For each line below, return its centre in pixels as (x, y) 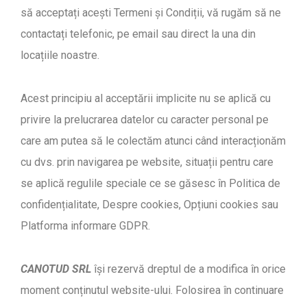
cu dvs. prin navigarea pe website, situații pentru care (147, 162)
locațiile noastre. (60, 56)
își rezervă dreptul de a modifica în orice (188, 269)
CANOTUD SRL (56, 269)
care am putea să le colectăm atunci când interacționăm (153, 141)
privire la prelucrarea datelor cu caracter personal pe (145, 120)
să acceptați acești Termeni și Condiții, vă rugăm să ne (151, 13)
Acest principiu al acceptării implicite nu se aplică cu (146, 99)
